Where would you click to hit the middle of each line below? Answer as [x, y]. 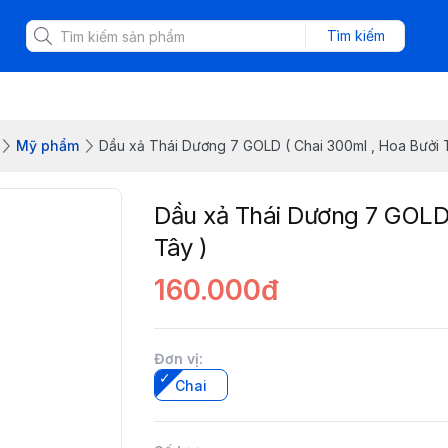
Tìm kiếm [355, 35]
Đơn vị [176, 358]
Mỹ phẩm [47, 145]
